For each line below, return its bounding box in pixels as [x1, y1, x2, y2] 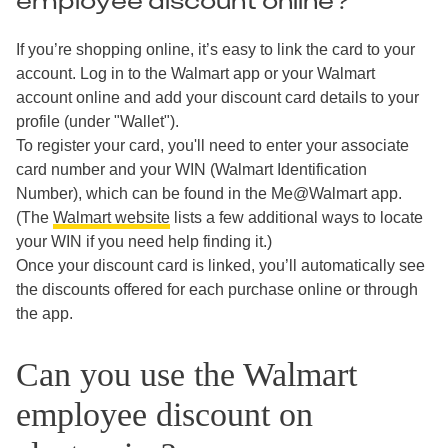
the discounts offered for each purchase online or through [16, 281, 418, 299]
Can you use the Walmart [16, 355, 357, 393]
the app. [16, 305, 73, 323]
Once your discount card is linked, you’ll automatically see [16, 257, 425, 275]
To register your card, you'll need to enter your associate [16, 137, 409, 155]
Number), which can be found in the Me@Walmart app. [16, 185, 402, 203]
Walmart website [53, 209, 170, 227]
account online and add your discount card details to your [16, 89, 419, 107]
